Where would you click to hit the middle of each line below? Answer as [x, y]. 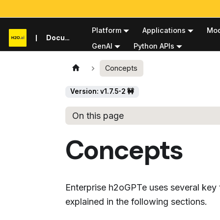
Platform [106, 30]
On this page [98, 116]
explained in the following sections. [136, 202]
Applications [164, 30]
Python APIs [154, 46]
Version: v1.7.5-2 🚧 [102, 92]
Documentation [55, 38]
